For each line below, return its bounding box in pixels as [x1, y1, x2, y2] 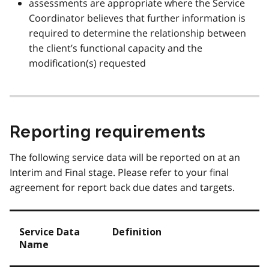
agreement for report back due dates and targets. [10, 181, 235, 195]
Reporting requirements [10, 122, 206, 142]
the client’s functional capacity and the [29, 41, 202, 55]
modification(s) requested [29, 56, 146, 70]
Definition [112, 226, 162, 238]
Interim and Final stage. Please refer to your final [10, 166, 229, 180]
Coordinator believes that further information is [29, 11, 246, 25]
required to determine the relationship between [29, 26, 246, 40]
